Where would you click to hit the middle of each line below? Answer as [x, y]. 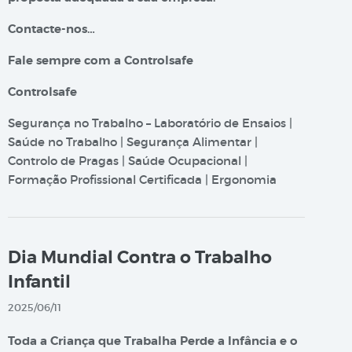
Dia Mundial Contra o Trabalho [140, 258]
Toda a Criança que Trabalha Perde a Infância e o [153, 341]
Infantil [39, 282]
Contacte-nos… [51, 29]
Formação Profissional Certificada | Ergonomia [142, 180]
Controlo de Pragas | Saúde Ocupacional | [128, 161]
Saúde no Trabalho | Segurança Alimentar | [133, 142]
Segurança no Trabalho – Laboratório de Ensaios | [150, 123]
